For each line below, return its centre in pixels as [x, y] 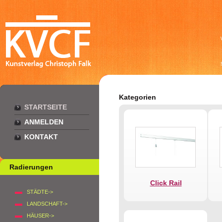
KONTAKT [41, 137]
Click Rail [166, 183]
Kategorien [138, 97]
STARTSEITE [46, 107]
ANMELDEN [44, 122]
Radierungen [31, 167]
